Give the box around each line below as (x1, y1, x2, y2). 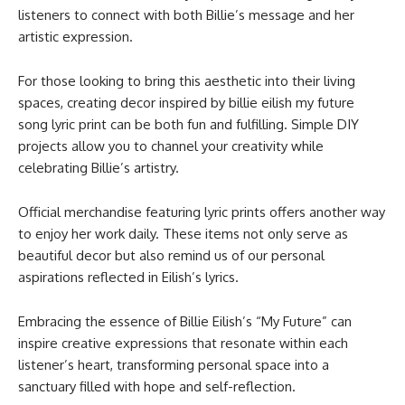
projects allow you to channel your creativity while (18, 137, 324, 155)
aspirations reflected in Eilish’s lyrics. (18, 268, 239, 286)
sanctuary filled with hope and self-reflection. (18, 377, 296, 395)
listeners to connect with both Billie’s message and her (18, 5, 354, 24)
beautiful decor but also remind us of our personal (18, 246, 325, 264)
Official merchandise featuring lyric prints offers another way (18, 202, 385, 221)
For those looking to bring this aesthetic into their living (18, 71, 355, 89)
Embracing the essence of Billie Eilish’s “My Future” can (18, 312, 352, 330)
